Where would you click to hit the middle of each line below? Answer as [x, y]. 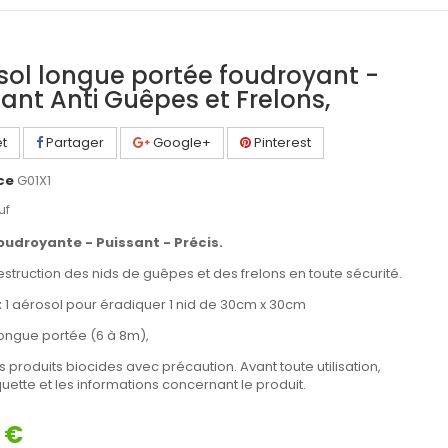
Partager [73, 142]
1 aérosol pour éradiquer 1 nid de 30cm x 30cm [154, 304]
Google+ [180, 142]
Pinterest [281, 142]
